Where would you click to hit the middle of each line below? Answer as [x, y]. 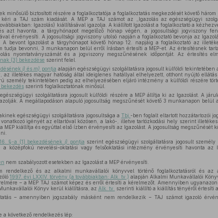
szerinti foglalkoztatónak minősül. [64, 86]
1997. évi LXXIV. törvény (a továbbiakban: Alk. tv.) [69, 177]
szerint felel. [60, 60]
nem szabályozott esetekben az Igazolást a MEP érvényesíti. [76, 162]
